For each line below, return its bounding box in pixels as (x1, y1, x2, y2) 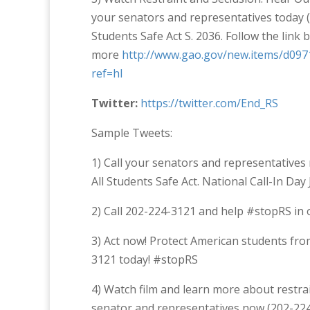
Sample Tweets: (91, 125, 172, 140)
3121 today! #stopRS (91, 252, 198, 267)
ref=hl (91, 66, 122, 81)
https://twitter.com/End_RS (140, 95, 278, 111)
